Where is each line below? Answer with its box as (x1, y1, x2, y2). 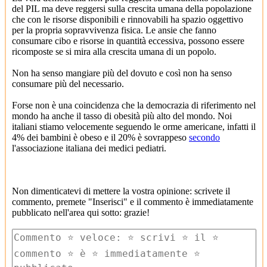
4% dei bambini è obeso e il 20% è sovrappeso (12, 132, 189, 142)
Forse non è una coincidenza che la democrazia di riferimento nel (12, 100, 256, 110)
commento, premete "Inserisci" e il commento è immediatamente (12, 197, 253, 207)
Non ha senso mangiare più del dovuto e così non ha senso (12, 68, 232, 78)
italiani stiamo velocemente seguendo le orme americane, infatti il (12, 122, 256, 132)
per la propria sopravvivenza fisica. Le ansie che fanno (12, 25, 216, 35)
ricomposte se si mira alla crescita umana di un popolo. (12, 46, 216, 57)
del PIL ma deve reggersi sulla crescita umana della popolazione (12, 4, 252, 14)
